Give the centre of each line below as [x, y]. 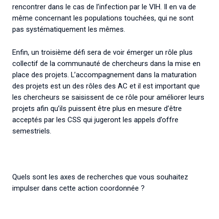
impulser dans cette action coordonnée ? [78, 188]
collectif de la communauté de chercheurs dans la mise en [106, 64]
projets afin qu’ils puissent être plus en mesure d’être [97, 109]
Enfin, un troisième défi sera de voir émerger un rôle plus [102, 53]
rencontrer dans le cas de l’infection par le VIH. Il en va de [104, 7]
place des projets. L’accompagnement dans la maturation [104, 75]
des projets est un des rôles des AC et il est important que [106, 86]
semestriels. [32, 131]
